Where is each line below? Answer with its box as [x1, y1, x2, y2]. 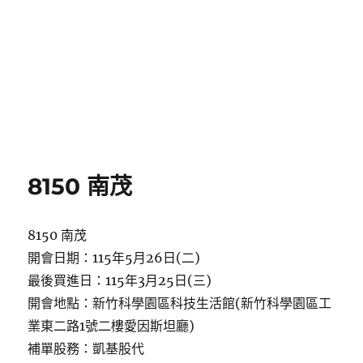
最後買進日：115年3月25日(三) [28, 272, 212, 288]
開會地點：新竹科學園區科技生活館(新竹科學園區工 [28, 295, 332, 311]
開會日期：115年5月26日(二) [28, 250, 201, 266]
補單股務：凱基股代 [28, 340, 145, 357]
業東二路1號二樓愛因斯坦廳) [28, 318, 195, 334]
